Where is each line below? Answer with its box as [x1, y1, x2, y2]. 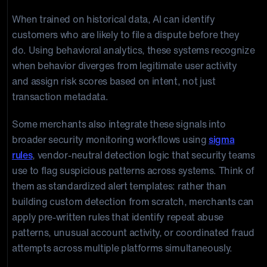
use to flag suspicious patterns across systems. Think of [12, 163, 255, 178]
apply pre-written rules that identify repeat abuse [12, 210, 223, 224]
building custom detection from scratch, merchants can [12, 194, 254, 209]
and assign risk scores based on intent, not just [12, 74, 216, 88]
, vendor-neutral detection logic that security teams [32, 148, 255, 162]
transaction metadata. [12, 89, 110, 104]
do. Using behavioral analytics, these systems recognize [12, 43, 255, 57]
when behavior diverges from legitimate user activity [12, 58, 237, 73]
